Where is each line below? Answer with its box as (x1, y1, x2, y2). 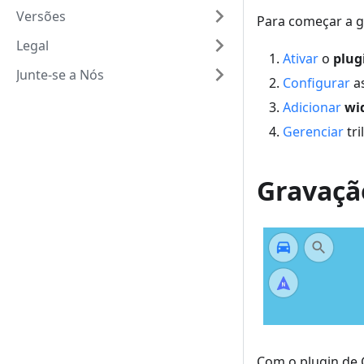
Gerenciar (283, 123, 344, 141)
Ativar (283, 50, 318, 68)
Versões (16, 7, 66, 25)
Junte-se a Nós (16, 66, 104, 84)
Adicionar (283, 98, 341, 117)
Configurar (283, 74, 350, 93)
